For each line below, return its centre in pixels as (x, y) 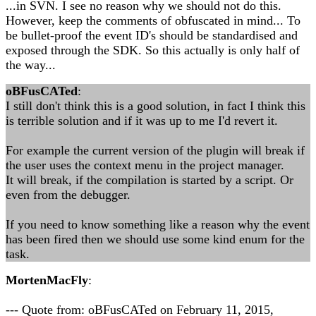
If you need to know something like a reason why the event (158, 224)
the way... (31, 65)
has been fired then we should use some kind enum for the (155, 239)
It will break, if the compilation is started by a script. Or (150, 180)
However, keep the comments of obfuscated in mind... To (153, 20)
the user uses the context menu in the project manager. (145, 165)
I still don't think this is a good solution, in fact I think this (156, 106)
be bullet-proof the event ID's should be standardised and (152, 35)
